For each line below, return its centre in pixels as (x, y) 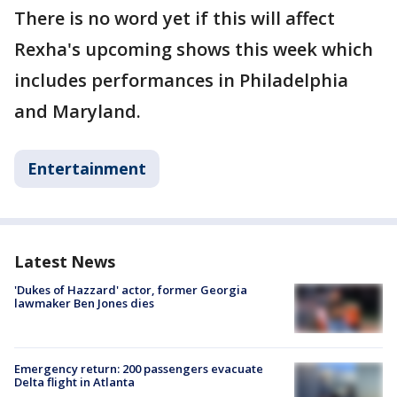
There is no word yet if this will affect (175, 18)
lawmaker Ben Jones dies (84, 303)
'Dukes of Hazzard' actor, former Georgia (131, 290)
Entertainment (87, 168)
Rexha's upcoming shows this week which (194, 49)
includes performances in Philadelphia (181, 80)
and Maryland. (78, 111)
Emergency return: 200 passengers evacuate (139, 369)
